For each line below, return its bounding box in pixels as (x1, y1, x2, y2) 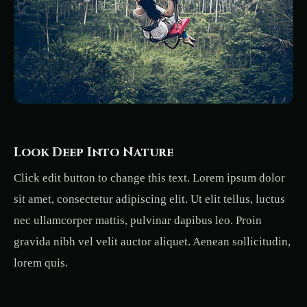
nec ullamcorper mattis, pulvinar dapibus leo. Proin (14, 214, 262, 228)
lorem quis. (14, 256, 68, 270)
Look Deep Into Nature (14, 144, 173, 162)
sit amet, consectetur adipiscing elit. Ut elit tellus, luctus (14, 193, 285, 206)
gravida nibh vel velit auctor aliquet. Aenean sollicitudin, (14, 235, 291, 249)
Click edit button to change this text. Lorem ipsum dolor (14, 171, 285, 185)
